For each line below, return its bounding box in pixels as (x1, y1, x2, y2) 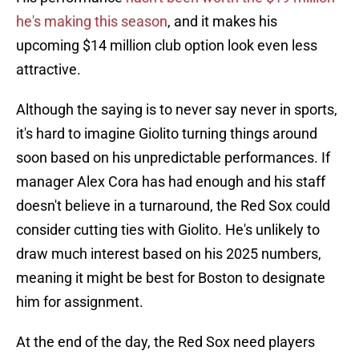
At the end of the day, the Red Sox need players (16, 333, 315, 351)
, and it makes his (167, 13, 277, 30)
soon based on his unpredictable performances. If (16, 149, 330, 167)
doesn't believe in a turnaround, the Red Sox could (16, 197, 330, 215)
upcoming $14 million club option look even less (16, 37, 317, 54)
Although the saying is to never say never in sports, (16, 101, 337, 119)
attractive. (16, 61, 81, 79)
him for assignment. (16, 293, 143, 311)
